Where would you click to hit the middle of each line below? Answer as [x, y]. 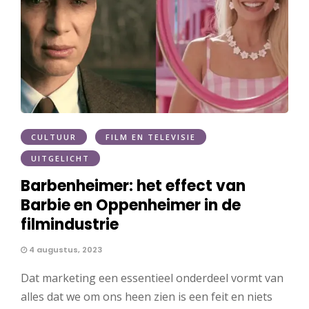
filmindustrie [70, 224]
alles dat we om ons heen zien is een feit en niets [147, 296]
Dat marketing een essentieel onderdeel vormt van [152, 278]
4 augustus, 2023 [64, 249]
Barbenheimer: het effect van [133, 186]
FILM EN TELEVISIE [151, 137]
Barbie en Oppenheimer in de [131, 205]
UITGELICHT [60, 158]
